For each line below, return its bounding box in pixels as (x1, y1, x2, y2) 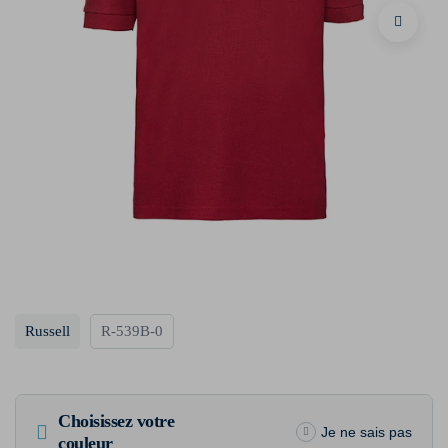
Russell (25, 323, 70, 340)
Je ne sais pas (321, 423, 412, 440)
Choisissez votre (58, 410, 174, 431)
